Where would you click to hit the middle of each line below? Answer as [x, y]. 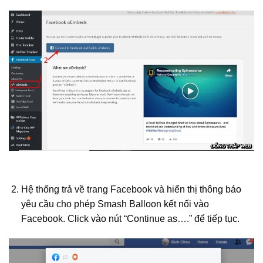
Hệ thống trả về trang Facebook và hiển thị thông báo [131, 189]
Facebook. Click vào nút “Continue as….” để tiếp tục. [130, 218]
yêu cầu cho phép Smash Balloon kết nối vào [115, 204]
